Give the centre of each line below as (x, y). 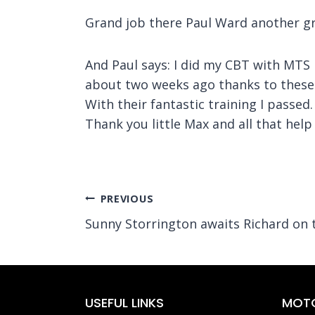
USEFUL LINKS (124, 303)
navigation (139, 231)
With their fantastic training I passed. (199, 104)
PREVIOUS (127, 198)
